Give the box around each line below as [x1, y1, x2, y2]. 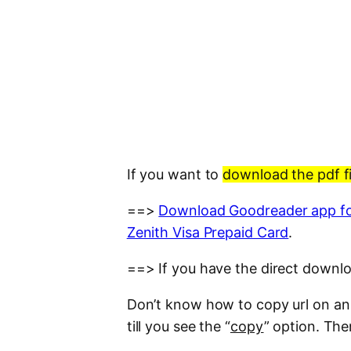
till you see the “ [126, 318, 230, 335]
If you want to [126, 166, 223, 183]
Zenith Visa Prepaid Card [126, 224, 289, 241]
